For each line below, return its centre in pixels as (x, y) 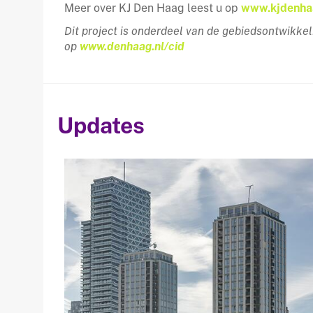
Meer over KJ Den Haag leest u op (153, 8)
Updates (101, 125)
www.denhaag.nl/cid (132, 46)
